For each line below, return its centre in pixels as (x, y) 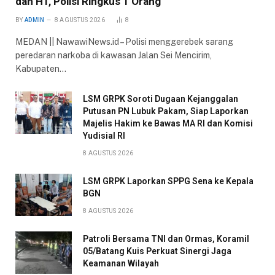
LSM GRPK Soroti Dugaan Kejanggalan (161, 99)
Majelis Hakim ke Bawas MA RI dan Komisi (168, 123)
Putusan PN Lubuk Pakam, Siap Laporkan (166, 111)
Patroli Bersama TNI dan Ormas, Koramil (166, 238)
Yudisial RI (104, 135)
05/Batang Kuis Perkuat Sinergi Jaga (157, 251)
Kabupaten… (41, 68)
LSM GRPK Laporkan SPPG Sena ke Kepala (168, 181)
